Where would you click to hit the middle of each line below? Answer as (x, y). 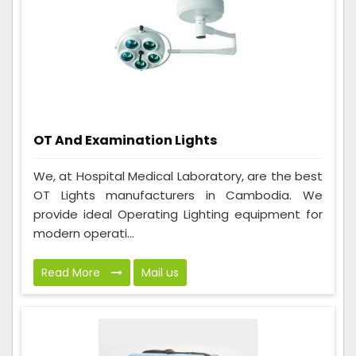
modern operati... (84, 233)
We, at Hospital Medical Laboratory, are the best (178, 176)
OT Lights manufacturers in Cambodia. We (178, 195)
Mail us (160, 272)
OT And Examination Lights (125, 140)
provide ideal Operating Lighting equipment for (178, 214)
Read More (72, 272)
